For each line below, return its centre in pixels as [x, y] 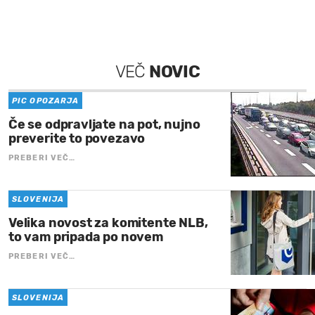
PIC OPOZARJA [46, 101]
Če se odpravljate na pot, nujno [104, 125]
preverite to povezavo [77, 139]
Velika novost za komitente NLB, [108, 223]
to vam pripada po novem [86, 237]
